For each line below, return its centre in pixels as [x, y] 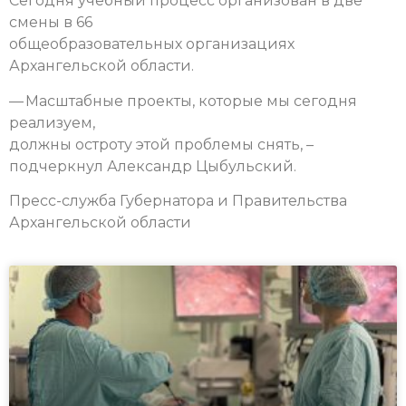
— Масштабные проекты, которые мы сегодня [183, 101]
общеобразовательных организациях [152, 44]
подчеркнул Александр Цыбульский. [153, 166]
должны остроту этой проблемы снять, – [161, 144]
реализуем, [52, 122]
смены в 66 [51, 23]
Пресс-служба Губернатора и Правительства [178, 201]
